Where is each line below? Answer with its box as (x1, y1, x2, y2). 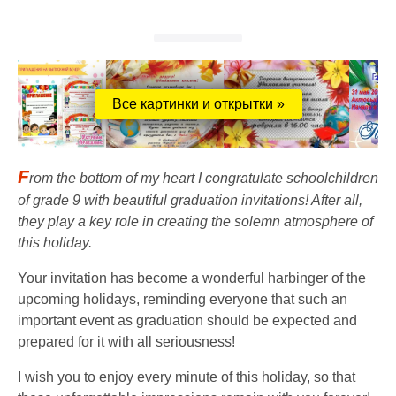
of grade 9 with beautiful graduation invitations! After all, (18, 192, 362, 208)
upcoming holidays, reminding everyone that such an (18, 291, 347, 307)
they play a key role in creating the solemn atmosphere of (18, 213, 373, 229)
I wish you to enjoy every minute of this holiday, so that (18, 369, 355, 385)
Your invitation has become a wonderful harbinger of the (18, 270, 366, 286)
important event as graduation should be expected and (18, 312, 357, 328)
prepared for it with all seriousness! (18, 333, 235, 349)
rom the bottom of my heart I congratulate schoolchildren (29, 170, 378, 186)
